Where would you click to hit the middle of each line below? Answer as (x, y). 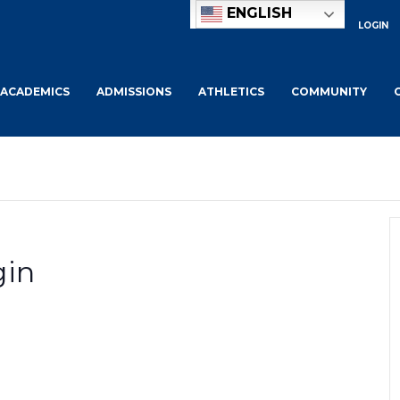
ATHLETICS (231, 92)
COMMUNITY (329, 92)
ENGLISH (257, 13)
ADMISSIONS (133, 92)
